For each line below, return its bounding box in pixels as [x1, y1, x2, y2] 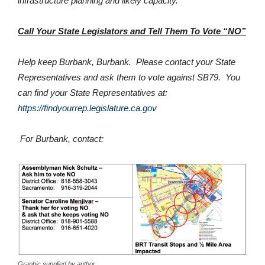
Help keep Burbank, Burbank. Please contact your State [18, 56, 235, 67]
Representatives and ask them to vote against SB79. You [18, 72, 240, 82]
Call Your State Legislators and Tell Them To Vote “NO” [18, 25, 246, 36]
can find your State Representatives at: [18, 87, 170, 98]
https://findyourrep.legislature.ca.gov [18, 102, 157, 113]
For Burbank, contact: [20, 133, 104, 144]
